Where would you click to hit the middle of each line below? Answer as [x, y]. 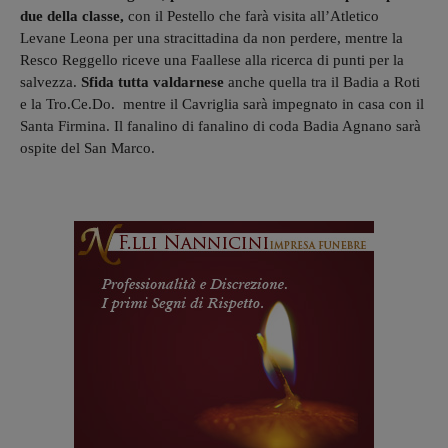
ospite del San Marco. [87, 147]
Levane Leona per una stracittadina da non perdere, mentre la [211, 37]
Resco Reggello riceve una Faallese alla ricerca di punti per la [212, 59]
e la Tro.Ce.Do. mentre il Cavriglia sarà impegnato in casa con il [222, 103]
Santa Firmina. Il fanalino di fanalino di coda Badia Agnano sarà [220, 125]
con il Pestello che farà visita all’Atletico [253, 15]
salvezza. [50, 81]
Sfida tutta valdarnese [152, 81]
